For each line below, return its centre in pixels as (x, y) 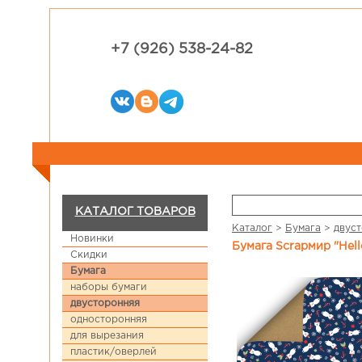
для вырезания (107, 336)
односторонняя (109, 320)
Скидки (89, 255)
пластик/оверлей (114, 352)
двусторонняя (105, 303)
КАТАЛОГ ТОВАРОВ (135, 212)
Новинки (92, 239)
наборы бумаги (109, 287)
